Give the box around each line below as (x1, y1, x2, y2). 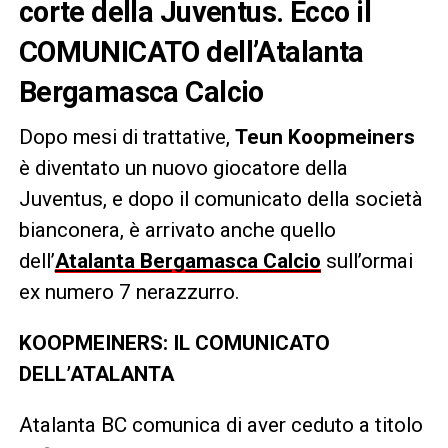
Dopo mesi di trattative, (18, 125, 235, 150)
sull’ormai (320, 249, 413, 274)
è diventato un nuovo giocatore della (18, 156, 348, 181)
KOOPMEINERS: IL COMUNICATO (18, 331, 330, 356)
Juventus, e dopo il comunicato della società (18, 187, 423, 212)
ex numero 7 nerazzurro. (18, 280, 240, 305)
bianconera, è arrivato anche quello (18, 218, 336, 243)
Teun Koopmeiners (234, 125, 415, 150)
